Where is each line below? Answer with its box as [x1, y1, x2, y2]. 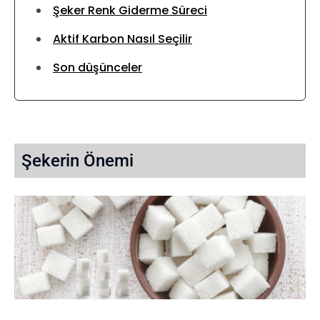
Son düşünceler [53, 59, 142, 76]
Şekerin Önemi [21, 150, 134, 171]
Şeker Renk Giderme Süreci [53, 1, 207, 19]
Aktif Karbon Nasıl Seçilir [53, 30, 192, 47]
